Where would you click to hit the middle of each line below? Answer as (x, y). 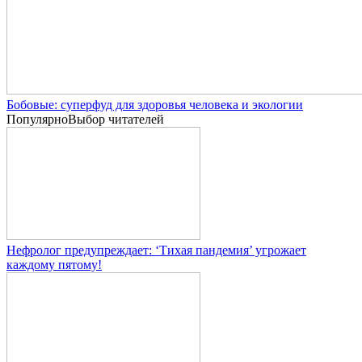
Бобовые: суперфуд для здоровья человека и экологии (155, 104)
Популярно (37, 119)
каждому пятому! (54, 264)
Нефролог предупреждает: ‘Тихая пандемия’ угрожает (156, 250)
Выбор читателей (116, 119)
